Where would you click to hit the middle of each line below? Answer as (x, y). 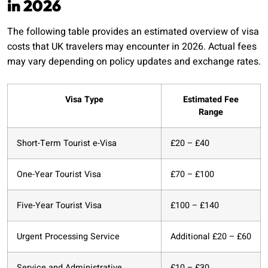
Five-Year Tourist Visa (59, 206)
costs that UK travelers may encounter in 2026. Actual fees (132, 47)
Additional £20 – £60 (211, 237)
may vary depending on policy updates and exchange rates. (134, 62)
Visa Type (84, 100)
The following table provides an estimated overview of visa (133, 32)
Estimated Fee (211, 100)
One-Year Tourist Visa (59, 175)
